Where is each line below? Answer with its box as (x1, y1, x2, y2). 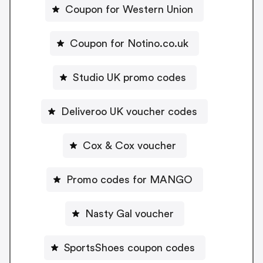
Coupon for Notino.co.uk (70, 38, 188, 49)
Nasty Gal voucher (85, 208, 174, 219)
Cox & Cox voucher (82, 140, 176, 151)
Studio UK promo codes (72, 72, 186, 83)
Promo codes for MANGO (66, 174, 193, 185)
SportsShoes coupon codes (63, 242, 195, 253)
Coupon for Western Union (65, 4, 193, 15)
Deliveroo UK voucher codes (61, 106, 197, 117)
